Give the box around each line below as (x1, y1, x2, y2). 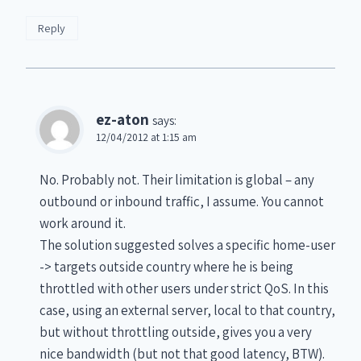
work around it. (39, 214, 126, 232)
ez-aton (96, 110, 149, 130)
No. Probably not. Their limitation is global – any (39, 170, 314, 189)
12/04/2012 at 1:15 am (96, 130, 197, 145)
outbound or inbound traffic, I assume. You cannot (39, 192, 324, 210)
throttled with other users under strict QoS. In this (39, 279, 329, 297)
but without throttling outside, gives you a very (39, 322, 312, 341)
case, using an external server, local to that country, (39, 301, 335, 319)
